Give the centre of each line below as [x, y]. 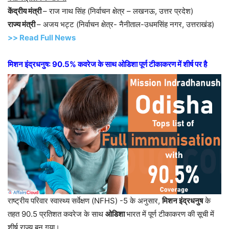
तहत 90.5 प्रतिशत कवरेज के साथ [56, 214]
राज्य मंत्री [22, 24]
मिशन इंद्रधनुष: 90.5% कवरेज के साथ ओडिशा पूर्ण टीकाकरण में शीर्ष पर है [107, 64]
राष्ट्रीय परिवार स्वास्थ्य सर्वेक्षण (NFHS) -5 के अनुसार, [85, 200]
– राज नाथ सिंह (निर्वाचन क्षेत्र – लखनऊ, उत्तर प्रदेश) [118, 11]
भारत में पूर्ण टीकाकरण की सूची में [170, 214]
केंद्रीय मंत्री [25, 11]
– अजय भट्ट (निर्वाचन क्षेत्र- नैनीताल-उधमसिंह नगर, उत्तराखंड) [125, 24]
